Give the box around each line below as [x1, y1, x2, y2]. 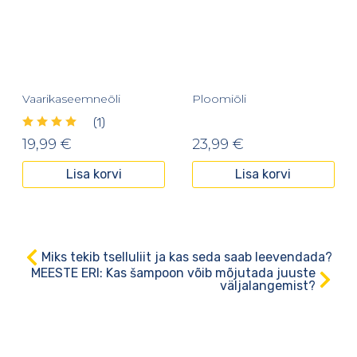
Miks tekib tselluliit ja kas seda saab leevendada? [41, 249, 332, 265]
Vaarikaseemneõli [22, 92, 120, 107]
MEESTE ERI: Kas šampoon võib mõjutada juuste [31, 265, 316, 281]
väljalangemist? [220, 278, 316, 294]
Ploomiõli [191, 92, 246, 107]
